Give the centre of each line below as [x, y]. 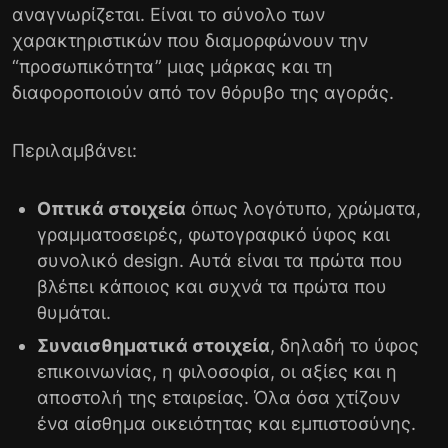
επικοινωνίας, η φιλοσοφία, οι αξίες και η [217, 371]
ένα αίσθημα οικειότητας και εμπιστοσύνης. [226, 423]
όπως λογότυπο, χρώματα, [303, 208]
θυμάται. [74, 312]
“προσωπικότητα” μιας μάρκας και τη [172, 66]
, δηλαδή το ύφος [344, 345]
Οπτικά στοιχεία [111, 208]
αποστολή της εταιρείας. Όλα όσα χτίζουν [218, 397]
